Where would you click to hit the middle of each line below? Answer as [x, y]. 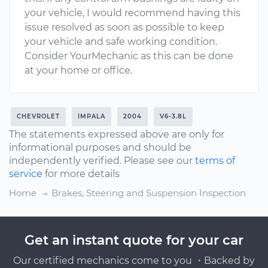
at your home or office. [78, 70]
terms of [215, 161]
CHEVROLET [38, 116]
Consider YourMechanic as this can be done [129, 56]
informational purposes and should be [100, 147]
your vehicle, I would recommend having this [133, 13]
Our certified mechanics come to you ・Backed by [134, 261]
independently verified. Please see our [102, 161]
